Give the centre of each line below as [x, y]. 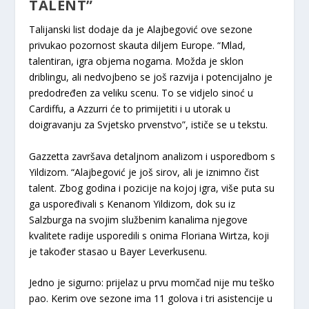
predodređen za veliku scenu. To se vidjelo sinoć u [141, 93]
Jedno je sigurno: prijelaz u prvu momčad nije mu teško [152, 283]
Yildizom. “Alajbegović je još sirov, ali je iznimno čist [144, 172]
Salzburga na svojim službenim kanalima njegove [139, 219]
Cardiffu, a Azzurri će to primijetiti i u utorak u [130, 109]
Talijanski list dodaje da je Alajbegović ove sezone [141, 30]
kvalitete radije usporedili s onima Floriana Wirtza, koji [149, 235]
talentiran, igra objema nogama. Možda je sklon [137, 61]
